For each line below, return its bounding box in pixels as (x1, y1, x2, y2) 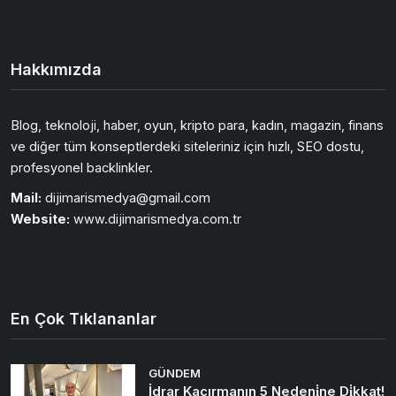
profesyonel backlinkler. (11, 160, 153, 176)
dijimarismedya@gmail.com (42, 190, 210, 206)
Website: (11, 211, 70, 227)
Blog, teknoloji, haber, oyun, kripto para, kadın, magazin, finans (11, 118, 384, 133)
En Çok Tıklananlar (11, 309, 156, 329)
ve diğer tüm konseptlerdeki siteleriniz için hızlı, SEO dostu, (11, 139, 364, 155)
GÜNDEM (148, 366, 202, 381)
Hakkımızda (11, 60, 102, 80)
